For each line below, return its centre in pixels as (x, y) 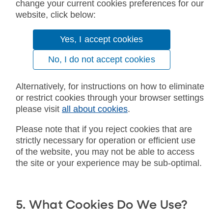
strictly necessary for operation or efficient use (106, 140)
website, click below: (56, 14)
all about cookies (95, 109)
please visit (39, 109)
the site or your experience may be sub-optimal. (109, 163)
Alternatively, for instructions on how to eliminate (110, 86)
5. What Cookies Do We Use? (102, 205)
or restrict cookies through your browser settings (110, 97)
